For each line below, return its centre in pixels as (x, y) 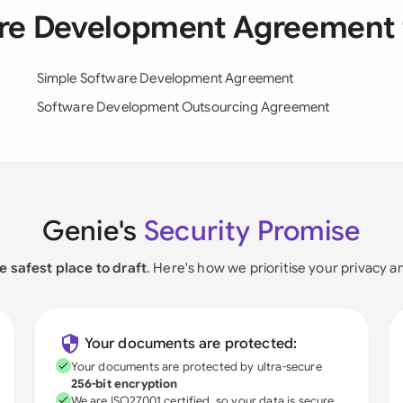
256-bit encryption (124, 384)
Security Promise (252, 231)
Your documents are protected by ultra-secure (196, 367)
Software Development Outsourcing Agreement (183, 107)
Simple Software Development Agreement (165, 78)
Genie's (93, 231)
